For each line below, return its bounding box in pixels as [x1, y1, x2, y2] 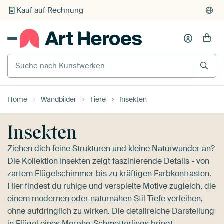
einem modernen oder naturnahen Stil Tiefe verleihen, [7, 193, 203, 204]
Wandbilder [41, 94, 76, 104]
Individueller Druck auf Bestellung [16, 5, 135, 15]
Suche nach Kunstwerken [7, 52, 100, 63]
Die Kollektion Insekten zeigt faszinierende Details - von [7, 155, 209, 166]
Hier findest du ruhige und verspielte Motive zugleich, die [7, 180, 216, 191]
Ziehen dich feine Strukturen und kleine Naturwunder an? [7, 143, 215, 154]
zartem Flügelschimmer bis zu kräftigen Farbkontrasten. [7, 168, 211, 179]
